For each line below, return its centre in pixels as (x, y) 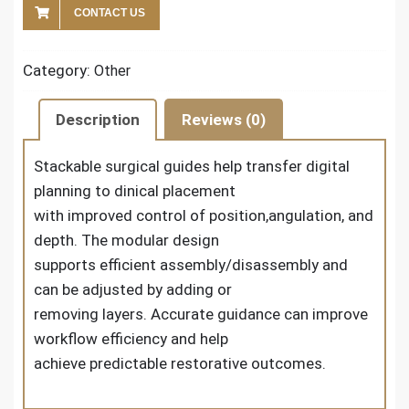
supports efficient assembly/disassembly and (191, 264)
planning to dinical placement (135, 190)
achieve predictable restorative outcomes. (180, 363)
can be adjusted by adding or (133, 289)
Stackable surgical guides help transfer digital (192, 166)
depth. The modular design (126, 240)
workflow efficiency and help (131, 338)
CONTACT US (110, 12)
